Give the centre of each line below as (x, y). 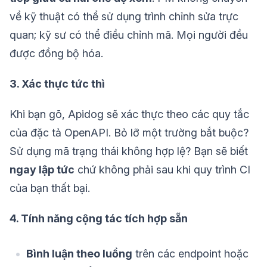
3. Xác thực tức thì (57, 84)
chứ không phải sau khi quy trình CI (162, 170)
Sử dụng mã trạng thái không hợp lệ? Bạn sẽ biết (129, 151)
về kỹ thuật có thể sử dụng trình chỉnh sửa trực (124, 17)
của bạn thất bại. (50, 188)
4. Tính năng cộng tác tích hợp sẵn (99, 219)
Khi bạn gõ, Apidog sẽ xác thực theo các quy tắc (129, 114)
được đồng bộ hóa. (56, 54)
